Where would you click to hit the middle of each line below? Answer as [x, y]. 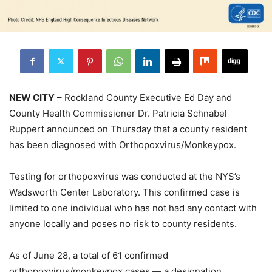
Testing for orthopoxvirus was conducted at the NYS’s [125, 176]
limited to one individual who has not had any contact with [133, 208]
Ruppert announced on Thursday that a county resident [128, 129]
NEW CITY [32, 97]
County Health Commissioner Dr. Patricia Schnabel [118, 113]
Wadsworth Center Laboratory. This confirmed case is [124, 192]
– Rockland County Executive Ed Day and [143, 97]
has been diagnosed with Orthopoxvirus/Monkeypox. [123, 144]
